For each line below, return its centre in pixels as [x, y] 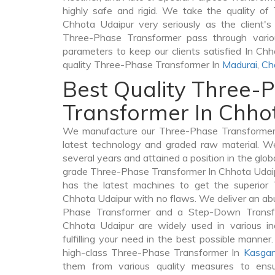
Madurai [240, 64]
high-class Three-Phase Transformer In [153, 252]
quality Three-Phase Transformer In [142, 64]
